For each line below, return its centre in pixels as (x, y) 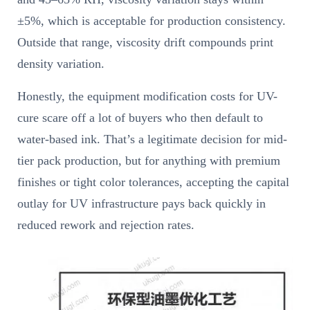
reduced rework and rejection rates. (106, 225)
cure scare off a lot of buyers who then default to (140, 117)
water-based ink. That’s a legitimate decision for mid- (152, 139)
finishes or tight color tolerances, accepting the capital (153, 182)
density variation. (61, 63)
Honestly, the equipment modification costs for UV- (147, 96)
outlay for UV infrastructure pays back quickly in (142, 203)
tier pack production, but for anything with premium (149, 160)
